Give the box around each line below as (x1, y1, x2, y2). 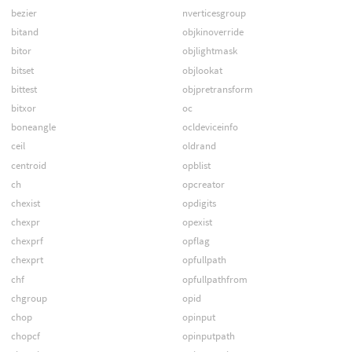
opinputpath (181, 329, 235, 343)
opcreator (181, 177, 225, 191)
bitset (10, 63, 34, 77)
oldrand (181, 139, 216, 153)
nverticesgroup (181, 6, 246, 20)
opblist (181, 158, 211, 172)
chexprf (10, 234, 43, 248)
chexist (10, 196, 40, 210)
